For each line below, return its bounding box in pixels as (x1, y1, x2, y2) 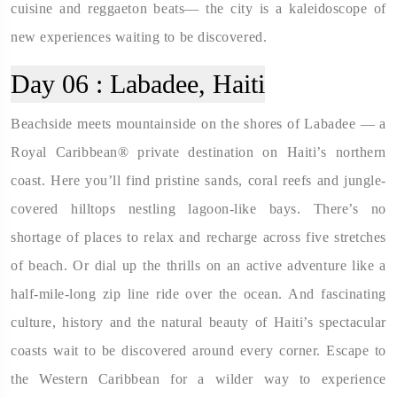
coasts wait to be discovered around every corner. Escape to (11, 342, 386, 358)
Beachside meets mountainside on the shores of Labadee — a (11, 115, 386, 131)
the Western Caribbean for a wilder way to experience (11, 370, 386, 386)
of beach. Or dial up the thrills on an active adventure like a (11, 257, 386, 273)
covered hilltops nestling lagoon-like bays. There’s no (11, 200, 386, 216)
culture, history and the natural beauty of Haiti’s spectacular (11, 314, 386, 330)
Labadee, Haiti (103, 68, 265, 98)
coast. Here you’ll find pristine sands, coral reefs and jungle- (11, 172, 386, 188)
